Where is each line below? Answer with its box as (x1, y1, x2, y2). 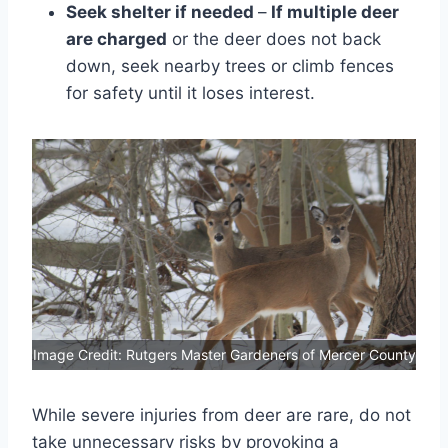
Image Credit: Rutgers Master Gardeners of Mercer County (32, 345, 416, 363)
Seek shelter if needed (66, 2, 258, 23)
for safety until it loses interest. (66, 83, 315, 104)
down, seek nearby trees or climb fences (66, 56, 394, 77)
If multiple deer (267, 2, 399, 23)
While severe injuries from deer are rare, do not (32, 404, 411, 425)
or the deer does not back (167, 29, 381, 50)
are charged (66, 29, 167, 50)
